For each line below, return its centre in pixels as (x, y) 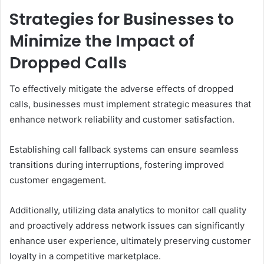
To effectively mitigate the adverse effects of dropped (121, 89)
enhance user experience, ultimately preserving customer (130, 241)
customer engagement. (58, 180)
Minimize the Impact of (102, 41)
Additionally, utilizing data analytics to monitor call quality (128, 210)
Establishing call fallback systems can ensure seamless (124, 150)
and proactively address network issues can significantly (127, 226)
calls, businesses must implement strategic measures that (130, 104)
